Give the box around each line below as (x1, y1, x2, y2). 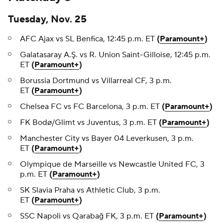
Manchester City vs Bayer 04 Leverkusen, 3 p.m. (20, 133, 194, 144)
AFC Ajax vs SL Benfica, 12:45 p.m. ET (20, 34, 157, 44)
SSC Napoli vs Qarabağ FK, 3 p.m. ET (20, 211, 156, 222)
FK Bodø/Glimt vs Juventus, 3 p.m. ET (20, 117, 159, 128)
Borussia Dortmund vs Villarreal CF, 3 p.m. (20, 76, 172, 86)
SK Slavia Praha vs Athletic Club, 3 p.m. (20, 185, 160, 196)
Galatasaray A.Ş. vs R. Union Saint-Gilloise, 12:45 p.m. (20, 50, 211, 60)
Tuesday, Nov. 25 (8, 13, 87, 26)
